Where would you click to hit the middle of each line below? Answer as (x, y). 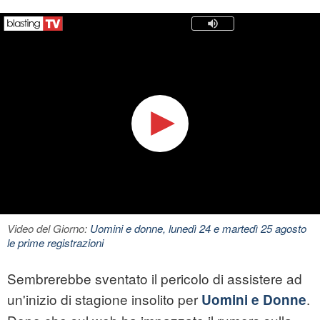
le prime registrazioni (55, 243)
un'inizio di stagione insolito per (102, 299)
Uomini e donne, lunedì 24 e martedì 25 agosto (198, 229)
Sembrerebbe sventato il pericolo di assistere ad (155, 279)
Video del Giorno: (49, 229)
